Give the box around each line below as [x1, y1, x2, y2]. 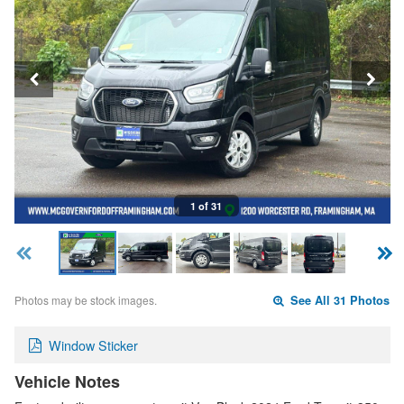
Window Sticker [49, 335, 138, 354]
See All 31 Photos [287, 292, 390, 309]
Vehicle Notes [14, 369, 120, 393]
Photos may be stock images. [14, 292, 157, 308]
